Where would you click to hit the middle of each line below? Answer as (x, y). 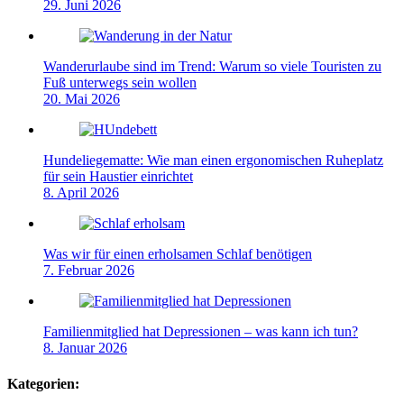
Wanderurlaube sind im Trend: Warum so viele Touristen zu (212, 67)
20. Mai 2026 (82, 99)
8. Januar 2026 (85, 348)
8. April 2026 (81, 193)
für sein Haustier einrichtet (118, 177)
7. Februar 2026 (89, 271)
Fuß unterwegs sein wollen (120, 83)
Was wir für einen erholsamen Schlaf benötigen (178, 254)
